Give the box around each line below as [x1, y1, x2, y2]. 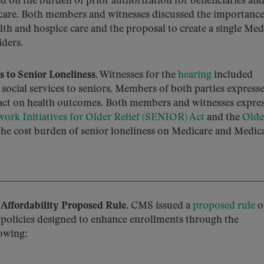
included [212, 70, 253, 80]
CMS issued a [128, 201, 193, 211]
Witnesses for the [98, 70, 178, 80]
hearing [178, 70, 212, 80]
